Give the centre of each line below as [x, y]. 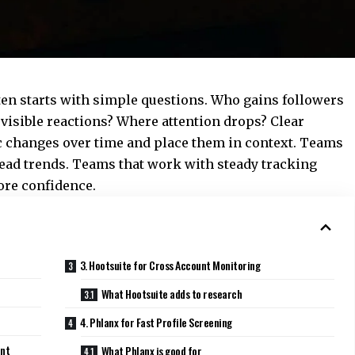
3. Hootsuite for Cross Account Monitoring [170, 265]
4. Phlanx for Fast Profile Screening [156, 323]
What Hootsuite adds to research [172, 294]
